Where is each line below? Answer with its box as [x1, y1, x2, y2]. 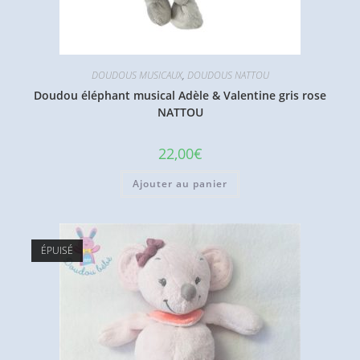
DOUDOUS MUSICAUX [91, 67, 182, 82]
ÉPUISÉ [40, 243, 73, 258]
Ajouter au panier [133, 176, 227, 190]
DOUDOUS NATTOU [186, 67, 269, 82]
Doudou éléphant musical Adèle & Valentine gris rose [34, 87, 326, 103]
